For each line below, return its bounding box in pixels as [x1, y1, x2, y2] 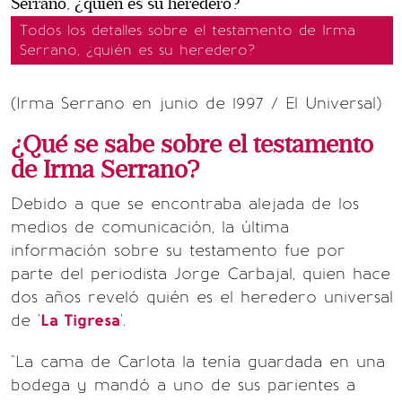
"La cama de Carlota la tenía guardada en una [11, 352, 385, 371]
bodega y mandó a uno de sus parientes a [11, 375, 355, 395]
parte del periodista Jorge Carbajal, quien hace [11, 264, 390, 284]
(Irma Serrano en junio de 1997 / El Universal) [11, 93, 381, 113]
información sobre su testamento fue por [11, 240, 345, 260]
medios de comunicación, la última [11, 217, 289, 237]
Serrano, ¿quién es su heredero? [20, 41, 255, 58]
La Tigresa [40, 310, 120, 330]
